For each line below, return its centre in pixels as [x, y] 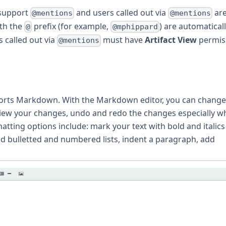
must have [123, 40]
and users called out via [121, 12]
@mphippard [135, 27]
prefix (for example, [71, 26]
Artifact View [171, 40]
